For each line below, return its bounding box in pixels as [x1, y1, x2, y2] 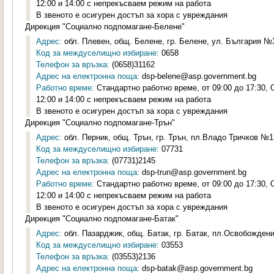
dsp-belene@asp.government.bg [139, 72, 256, 81]
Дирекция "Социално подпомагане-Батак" [25, 214, 179, 223]
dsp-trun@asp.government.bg [139, 168, 246, 177]
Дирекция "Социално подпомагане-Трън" [25, 118, 175, 127]
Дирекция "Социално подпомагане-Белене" [25, 22, 185, 31]
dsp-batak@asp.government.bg [139, 264, 253, 273]
